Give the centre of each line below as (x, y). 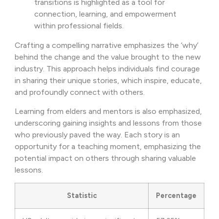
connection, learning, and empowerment (105, 14)
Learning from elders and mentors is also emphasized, (108, 111)
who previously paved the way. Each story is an (97, 134)
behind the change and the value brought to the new (108, 57)
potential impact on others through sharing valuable (105, 158)
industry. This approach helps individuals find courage (107, 69)
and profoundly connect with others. (80, 92)
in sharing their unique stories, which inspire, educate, (108, 81)
